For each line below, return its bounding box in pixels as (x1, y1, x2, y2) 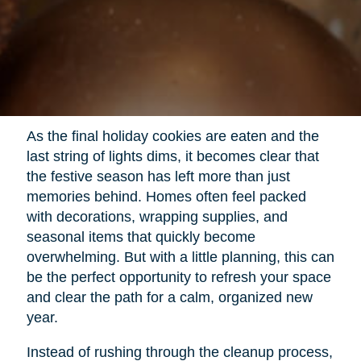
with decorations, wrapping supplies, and (26, 208, 288, 225)
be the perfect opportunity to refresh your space (26, 268, 331, 285)
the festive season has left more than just (26, 168, 290, 185)
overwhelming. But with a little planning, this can (26, 248, 334, 265)
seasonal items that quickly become (26, 228, 255, 245)
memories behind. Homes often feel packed (26, 188, 306, 205)
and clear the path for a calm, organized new (26, 288, 313, 305)
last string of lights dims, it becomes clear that (26, 147, 319, 164)
